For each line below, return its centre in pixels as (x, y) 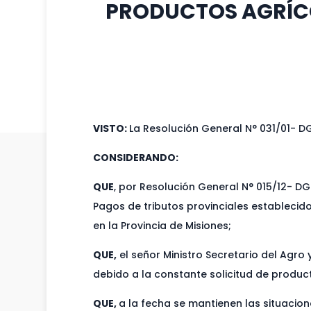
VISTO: (111, 129)
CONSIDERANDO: (136, 158)
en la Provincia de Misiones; (162, 226)
